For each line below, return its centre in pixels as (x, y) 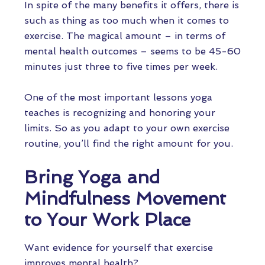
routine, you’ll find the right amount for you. (130, 143)
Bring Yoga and (92, 177)
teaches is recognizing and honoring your (120, 113)
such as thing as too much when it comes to (127, 20)
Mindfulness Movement (125, 198)
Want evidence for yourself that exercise (119, 248)
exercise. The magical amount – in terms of (125, 36)
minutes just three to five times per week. (122, 67)
